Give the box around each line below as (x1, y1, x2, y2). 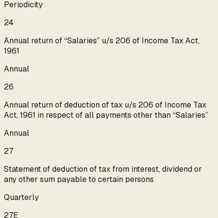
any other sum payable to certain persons (4, 174, 154, 185)
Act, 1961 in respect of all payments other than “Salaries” (4, 110, 208, 121)
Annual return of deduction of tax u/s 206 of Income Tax (4, 100, 206, 110)
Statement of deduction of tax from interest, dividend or (4, 164, 202, 175)
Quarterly (4, 192, 39, 203)
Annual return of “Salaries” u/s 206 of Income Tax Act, (4, 36, 200, 46)
